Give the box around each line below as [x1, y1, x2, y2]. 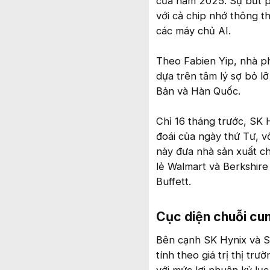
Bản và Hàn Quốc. [156, 85, 240, 97]
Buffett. [156, 175, 191, 187]
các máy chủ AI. [156, 25, 231, 37]
